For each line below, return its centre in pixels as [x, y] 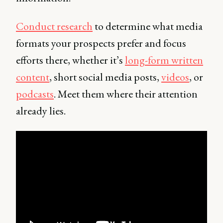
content [33, 77]
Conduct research [54, 26]
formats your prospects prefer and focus [101, 43]
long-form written [164, 60]
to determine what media [148, 26]
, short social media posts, [105, 77]
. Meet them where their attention [126, 94]
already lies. [42, 111]
